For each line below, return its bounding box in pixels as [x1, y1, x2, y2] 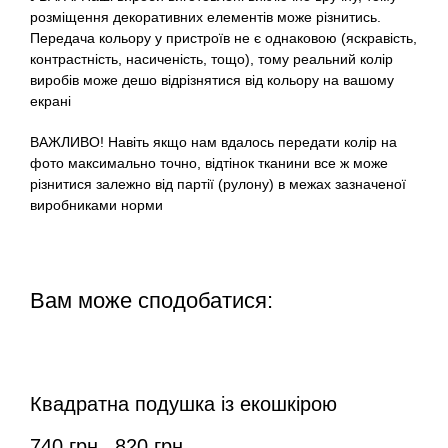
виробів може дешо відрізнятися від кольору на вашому [30, 72, 394, 89]
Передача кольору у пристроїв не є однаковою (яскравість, [30, 30, 417, 47]
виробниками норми [30, 197, 163, 214]
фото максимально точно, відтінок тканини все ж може [30, 155, 388, 172]
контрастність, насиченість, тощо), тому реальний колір [30, 51, 393, 68]
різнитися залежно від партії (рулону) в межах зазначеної [30, 176, 406, 193]
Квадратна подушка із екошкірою [30, 393, 337, 416]
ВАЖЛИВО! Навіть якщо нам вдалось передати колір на [30, 134, 397, 151]
